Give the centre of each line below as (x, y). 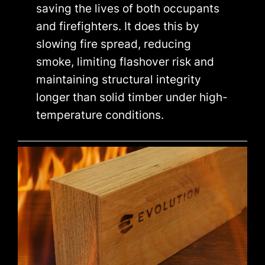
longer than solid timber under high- (132, 97)
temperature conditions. (100, 114)
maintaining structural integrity (119, 79)
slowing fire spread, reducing (114, 43)
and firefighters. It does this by (118, 26)
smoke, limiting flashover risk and (125, 61)
